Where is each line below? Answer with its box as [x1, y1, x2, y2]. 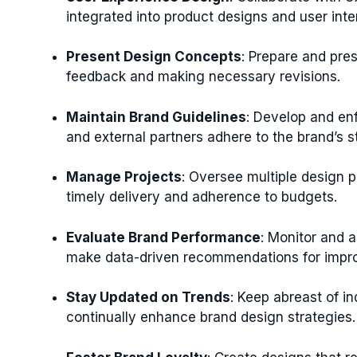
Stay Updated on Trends [66, 289, 230, 305]
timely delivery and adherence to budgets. [66, 189, 337, 205]
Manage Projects [66, 169, 182, 185]
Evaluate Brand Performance [66, 229, 261, 245]
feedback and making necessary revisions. [66, 69, 340, 84]
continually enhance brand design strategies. [66, 309, 355, 325]
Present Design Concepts [66, 49, 241, 65]
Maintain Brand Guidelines [66, 108, 246, 125]
